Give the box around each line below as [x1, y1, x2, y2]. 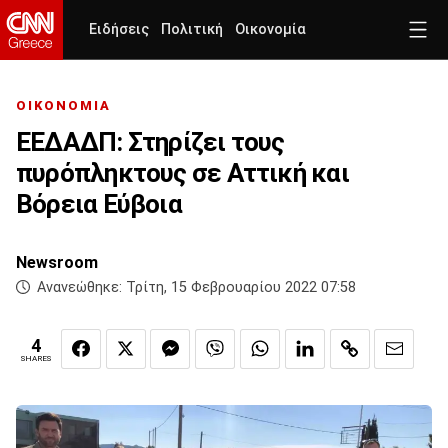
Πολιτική [161, 21, 223, 38]
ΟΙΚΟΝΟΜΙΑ [16, 98, 111, 114]
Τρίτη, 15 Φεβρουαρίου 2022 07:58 [126, 279, 356, 297]
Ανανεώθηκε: [33, 279, 126, 297]
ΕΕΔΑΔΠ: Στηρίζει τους [16, 127, 285, 158]
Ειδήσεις [89, 21, 149, 38]
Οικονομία [235, 21, 306, 38]
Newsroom [16, 253, 98, 273]
